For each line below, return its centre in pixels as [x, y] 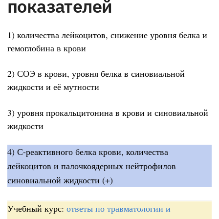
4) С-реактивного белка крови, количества [88, 152]
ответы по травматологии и [119, 208]
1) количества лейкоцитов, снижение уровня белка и [107, 34]
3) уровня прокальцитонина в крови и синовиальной [108, 112]
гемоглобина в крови [47, 48]
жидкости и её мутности [53, 87]
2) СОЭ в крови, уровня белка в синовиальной [96, 74]
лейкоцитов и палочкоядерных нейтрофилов [92, 166]
